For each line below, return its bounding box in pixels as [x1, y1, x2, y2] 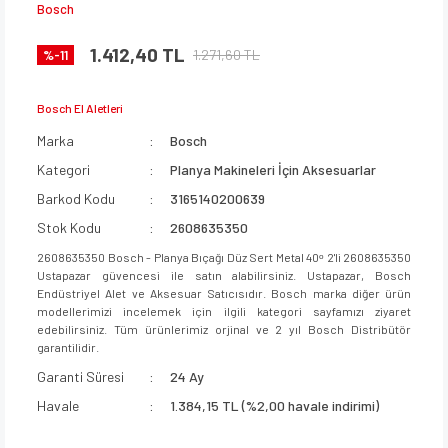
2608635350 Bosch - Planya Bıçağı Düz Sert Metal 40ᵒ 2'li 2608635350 [37, 249, 411, 264]
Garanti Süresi [37, 367, 124, 385]
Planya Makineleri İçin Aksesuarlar [170, 160, 377, 178]
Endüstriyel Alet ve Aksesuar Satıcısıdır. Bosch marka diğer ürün [37, 285, 411, 300]
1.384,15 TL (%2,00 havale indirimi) [170, 396, 380, 414]
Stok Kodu [37, 218, 101, 236]
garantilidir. [37, 339, 99, 354]
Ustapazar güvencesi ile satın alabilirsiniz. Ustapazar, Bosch [37, 267, 411, 282]
